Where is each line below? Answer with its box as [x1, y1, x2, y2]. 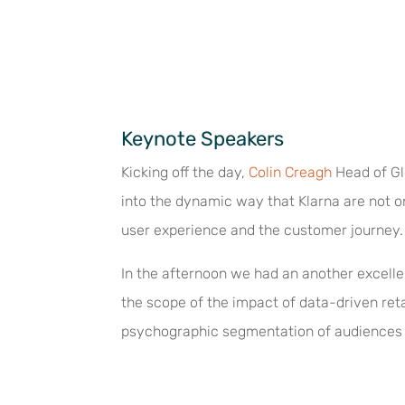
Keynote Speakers [121, 127, 285, 151]
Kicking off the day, [121, 164, 250, 181]
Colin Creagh [249, 164, 333, 181]
